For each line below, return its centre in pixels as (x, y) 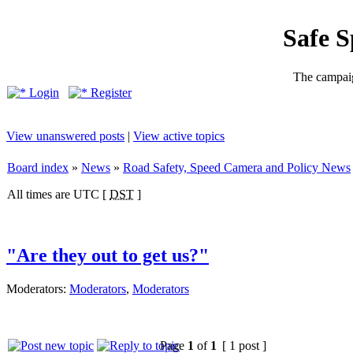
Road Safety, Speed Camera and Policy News (237, 167)
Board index (38, 167)
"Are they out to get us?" (108, 255)
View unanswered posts (65, 136)
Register (110, 93)
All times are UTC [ (58, 194)
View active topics (179, 136)
